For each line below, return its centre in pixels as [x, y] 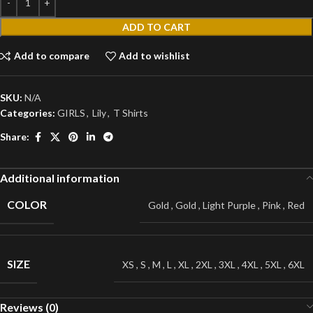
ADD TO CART [156, 27]
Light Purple [229, 205]
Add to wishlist [155, 56]
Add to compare [51, 56]
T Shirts [131, 112]
